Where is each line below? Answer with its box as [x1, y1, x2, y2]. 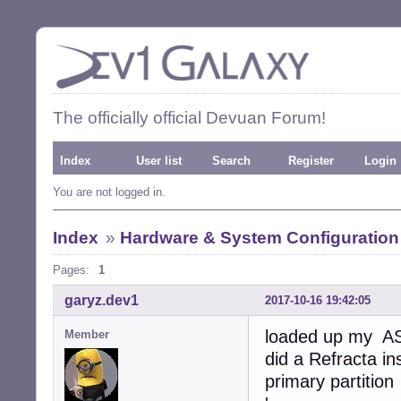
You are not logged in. [53, 185, 166, 199]
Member [64, 327, 109, 341]
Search [212, 154, 251, 167]
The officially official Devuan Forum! [53, 108, 326, 127]
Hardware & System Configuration [119, 228, 399, 247]
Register [288, 154, 334, 167]
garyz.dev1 [64, 292, 139, 308]
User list [136, 154, 182, 167]
